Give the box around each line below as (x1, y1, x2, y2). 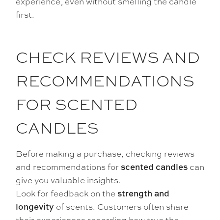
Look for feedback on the (16, 187, 117, 199)
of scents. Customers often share (54, 200, 189, 213)
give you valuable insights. (16, 174, 121, 186)
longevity (16, 201, 54, 213)
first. (16, 8, 34, 21)
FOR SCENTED (16, 92, 137, 115)
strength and (117, 188, 169, 199)
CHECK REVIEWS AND (16, 45, 200, 68)
